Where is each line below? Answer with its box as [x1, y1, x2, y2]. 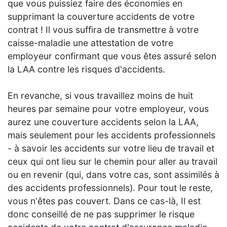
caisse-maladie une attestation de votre [8, 37, 173, 49]
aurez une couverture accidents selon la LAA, [8, 117, 199, 128]
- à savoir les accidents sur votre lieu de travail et [8, 143, 214, 154]
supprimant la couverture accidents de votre [8, 11, 195, 22]
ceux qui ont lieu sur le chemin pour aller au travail [8, 156, 217, 167]
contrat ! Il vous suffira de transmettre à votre [8, 24, 199, 35]
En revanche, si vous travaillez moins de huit [8, 90, 193, 101]
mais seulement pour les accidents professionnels [8, 130, 215, 141]
